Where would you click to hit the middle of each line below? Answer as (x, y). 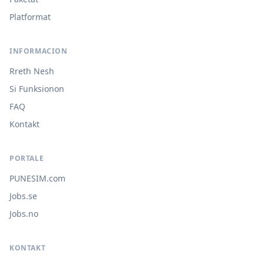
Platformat (30, 17)
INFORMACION (39, 51)
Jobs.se (23, 196)
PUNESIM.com (37, 178)
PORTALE (27, 158)
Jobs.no (24, 214)
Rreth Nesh (32, 71)
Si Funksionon (37, 89)
